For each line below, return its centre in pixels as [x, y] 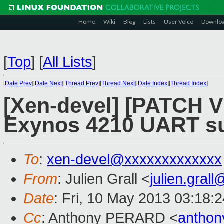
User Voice [179, 22]
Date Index [153, 83]
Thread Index [188, 83]
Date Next [48, 83]
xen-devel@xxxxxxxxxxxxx [134, 160]
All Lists [68, 62]
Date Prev [18, 83]
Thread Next [118, 83]
